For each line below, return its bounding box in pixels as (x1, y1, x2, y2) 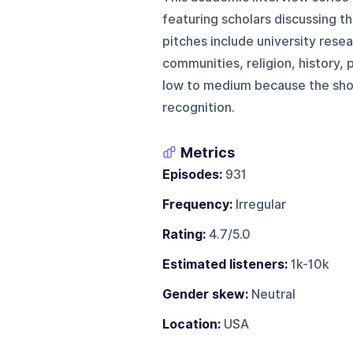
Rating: (162, 226, 206, 242)
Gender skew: (162, 286, 248, 302)
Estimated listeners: (162, 256, 288, 272)
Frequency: (162, 196, 232, 212)
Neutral (247, 286, 295, 302)
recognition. (162, 99, 235, 115)
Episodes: (162, 166, 222, 182)
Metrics (180, 143, 235, 161)
